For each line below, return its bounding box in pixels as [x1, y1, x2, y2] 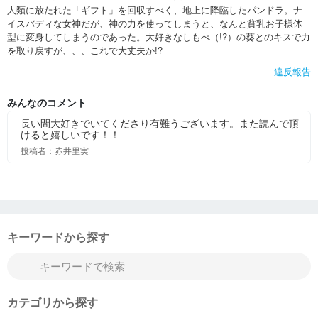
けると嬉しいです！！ [21, 127, 120, 142]
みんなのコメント [7, 95, 87, 110]
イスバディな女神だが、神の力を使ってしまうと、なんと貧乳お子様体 [7, 16, 302, 31]
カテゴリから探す [7, 294, 98, 311]
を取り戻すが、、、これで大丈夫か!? [7, 43, 163, 57]
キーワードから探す [7, 229, 109, 246]
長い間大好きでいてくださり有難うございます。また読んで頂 [21, 116, 299, 131]
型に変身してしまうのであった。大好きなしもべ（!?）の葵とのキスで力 [7, 30, 310, 44]
